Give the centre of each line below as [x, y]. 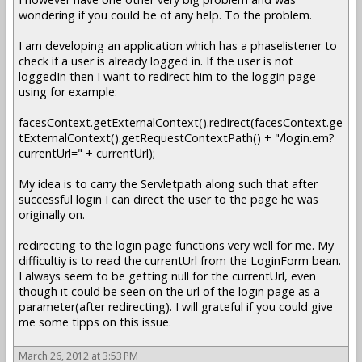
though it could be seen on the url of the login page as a [169, 291]
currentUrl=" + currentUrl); [87, 153]
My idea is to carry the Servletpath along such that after [168, 183]
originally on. [52, 214]
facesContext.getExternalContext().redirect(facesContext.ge [181, 122]
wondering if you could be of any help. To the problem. [165, 15]
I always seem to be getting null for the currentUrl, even [167, 276]
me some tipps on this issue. [95, 322]
